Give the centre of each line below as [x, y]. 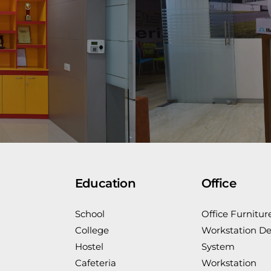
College [92, 230]
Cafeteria [95, 263]
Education [105, 183]
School [90, 214]
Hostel [89, 247]
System [218, 247]
